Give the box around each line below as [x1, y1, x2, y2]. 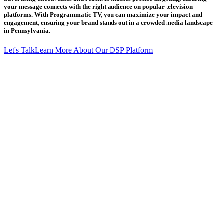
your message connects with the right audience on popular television [4, 3, 193, 11]
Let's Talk [4, 46, 35, 55]
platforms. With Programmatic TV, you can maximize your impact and [4, 11, 202, 19]
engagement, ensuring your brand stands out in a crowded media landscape [4, 19, 213, 27]
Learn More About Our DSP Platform [35, 46, 153, 55]
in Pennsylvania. [4, 27, 50, 35]
